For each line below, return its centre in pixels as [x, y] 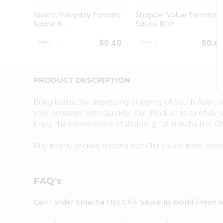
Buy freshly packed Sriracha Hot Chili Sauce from [119, 146]
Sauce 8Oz [155, 24]
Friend [20, 98]
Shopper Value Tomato [176, 15]
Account [27, 110]
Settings [27, 141]
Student [23, 32]
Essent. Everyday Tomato [77, 15]
